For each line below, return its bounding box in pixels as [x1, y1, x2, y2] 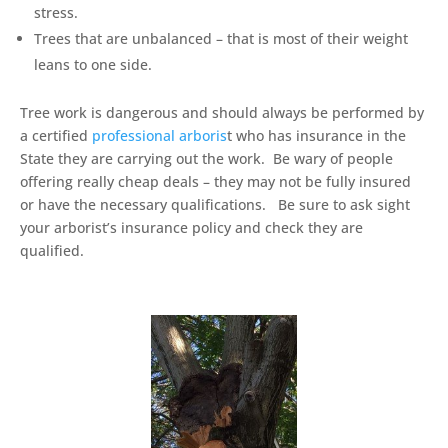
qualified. [20, 240, 84, 260]
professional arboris [92, 125, 227, 145]
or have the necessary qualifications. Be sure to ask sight [20, 194, 410, 214]
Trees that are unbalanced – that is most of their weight [34, 28, 408, 48]
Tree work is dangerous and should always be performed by [20, 102, 424, 122]
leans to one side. [34, 54, 152, 74]
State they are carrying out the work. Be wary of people [20, 148, 393, 168]
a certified [20, 125, 92, 145]
